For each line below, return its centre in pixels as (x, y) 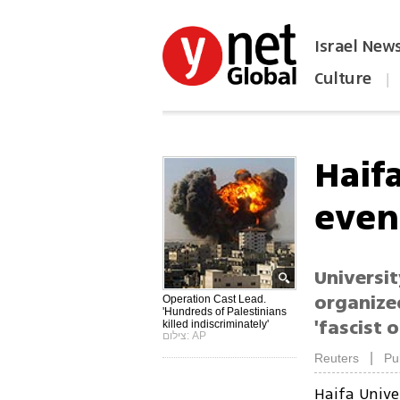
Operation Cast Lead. (215, 299)
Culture (343, 79)
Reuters (337, 358)
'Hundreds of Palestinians (225, 312)
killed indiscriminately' (216, 324)
